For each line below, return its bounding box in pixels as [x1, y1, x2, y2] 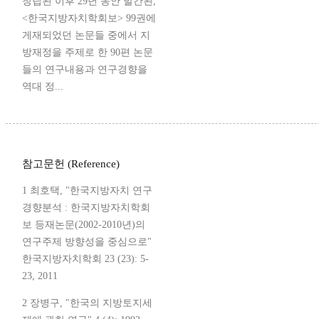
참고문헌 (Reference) [22, 157, 120, 169]
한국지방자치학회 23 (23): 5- [22, 253, 149, 264]
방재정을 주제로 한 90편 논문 [22, 46, 153, 58]
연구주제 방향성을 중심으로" [22, 236, 152, 247]
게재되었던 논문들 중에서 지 [22, 29, 150, 41]
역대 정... [22, 80, 63, 92]
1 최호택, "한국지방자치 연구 [22, 184, 152, 196]
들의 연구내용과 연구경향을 [22, 63, 147, 75]
